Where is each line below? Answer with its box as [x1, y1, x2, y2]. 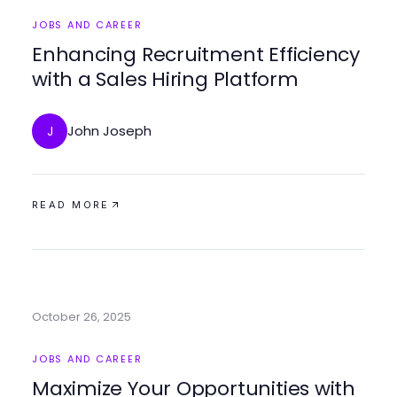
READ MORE [32, 198, 110, 211]
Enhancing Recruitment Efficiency [32, 41, 360, 68]
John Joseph [67, 121, 152, 140]
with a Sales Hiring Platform [32, 66, 299, 93]
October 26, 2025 [32, 308, 131, 325]
